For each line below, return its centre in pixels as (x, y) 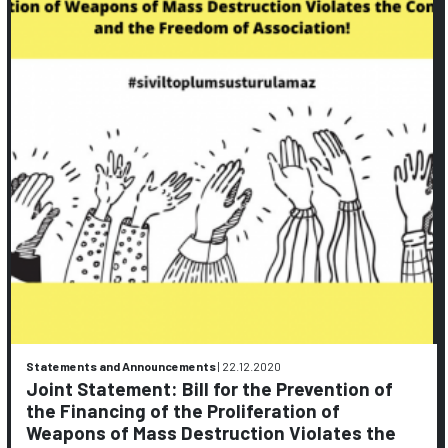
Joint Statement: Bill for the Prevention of (210, 388)
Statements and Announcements (121, 366)
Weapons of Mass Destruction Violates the (211, 432)
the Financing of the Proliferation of (183, 410)
